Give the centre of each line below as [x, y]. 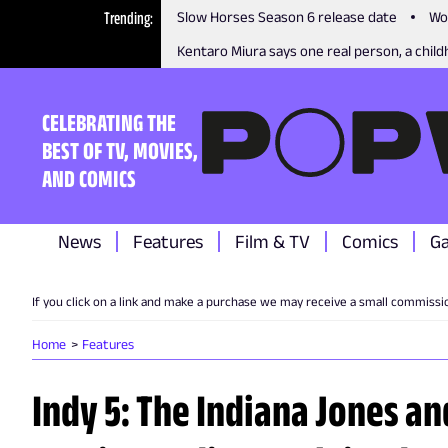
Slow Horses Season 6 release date [287, 16]
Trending [127, 18]
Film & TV [272, 241]
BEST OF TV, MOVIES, [120, 150]
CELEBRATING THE [109, 122]
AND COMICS [89, 178]
